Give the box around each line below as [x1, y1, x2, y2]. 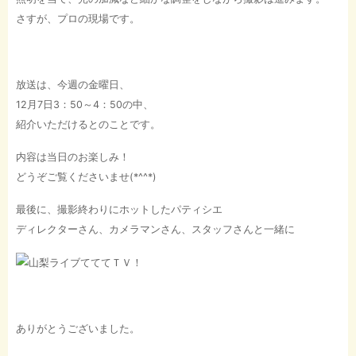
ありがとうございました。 [16, 322, 140, 335]
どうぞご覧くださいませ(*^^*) [16, 171, 157, 184]
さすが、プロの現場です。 [16, 12, 140, 25]
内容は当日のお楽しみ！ [16, 151, 130, 164]
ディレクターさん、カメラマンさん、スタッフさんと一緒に [16, 223, 295, 236]
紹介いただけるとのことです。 [16, 118, 161, 130]
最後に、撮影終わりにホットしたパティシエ [16, 203, 222, 216]
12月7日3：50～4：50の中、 [16, 98, 153, 110]
